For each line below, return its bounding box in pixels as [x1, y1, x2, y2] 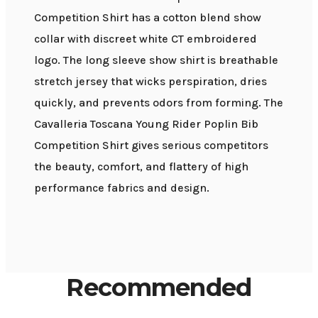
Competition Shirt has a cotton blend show [34, 10, 261, 24]
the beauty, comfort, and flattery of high [34, 159, 248, 173]
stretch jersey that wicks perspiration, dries [34, 74, 267, 88]
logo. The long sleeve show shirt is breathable [34, 53, 278, 67]
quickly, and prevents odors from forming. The [34, 95, 283, 109]
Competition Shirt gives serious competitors [34, 138, 268, 152]
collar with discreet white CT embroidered [34, 31, 257, 45]
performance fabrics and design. [34, 180, 209, 194]
